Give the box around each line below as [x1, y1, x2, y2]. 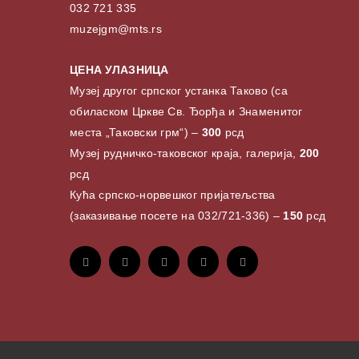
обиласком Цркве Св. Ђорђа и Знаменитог [70, 105, 303, 119]
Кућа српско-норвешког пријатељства [70, 188, 276, 202]
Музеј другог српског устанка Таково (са [70, 84, 288, 98]
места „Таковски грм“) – [70, 126, 199, 139]
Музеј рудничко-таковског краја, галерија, [70, 147, 300, 160]
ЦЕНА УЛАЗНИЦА [70, 63, 169, 77]
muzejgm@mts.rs [70, 22, 162, 36]
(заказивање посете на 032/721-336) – [70, 209, 284, 223]
